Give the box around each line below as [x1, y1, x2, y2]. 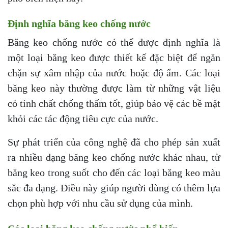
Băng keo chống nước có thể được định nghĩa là [8, 37, 220, 48]
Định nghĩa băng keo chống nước [8, 18, 151, 30]
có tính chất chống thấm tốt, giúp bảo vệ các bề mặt [8, 98, 220, 109]
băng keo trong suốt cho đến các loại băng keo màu [8, 167, 220, 179]
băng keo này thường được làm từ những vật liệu [8, 82, 220, 94]
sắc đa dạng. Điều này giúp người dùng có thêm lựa [8, 182, 220, 194]
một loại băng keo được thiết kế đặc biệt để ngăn [8, 52, 220, 64]
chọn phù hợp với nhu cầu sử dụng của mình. [8, 197, 193, 209]
